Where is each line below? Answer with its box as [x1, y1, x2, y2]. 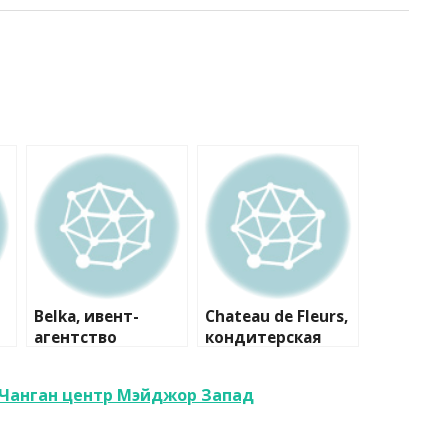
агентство [34, 326, 117, 348]
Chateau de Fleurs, [205, 305, 348, 327]
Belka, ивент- [34, 305, 139, 327]
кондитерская [205, 326, 322, 348]
